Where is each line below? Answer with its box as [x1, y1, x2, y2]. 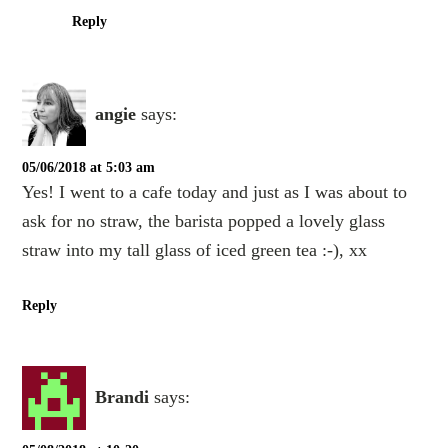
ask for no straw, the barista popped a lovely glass [22, 210, 386, 231]
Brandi [95, 387, 150, 407]
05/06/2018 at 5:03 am [22, 159, 156, 175]
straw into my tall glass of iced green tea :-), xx [22, 239, 368, 260]
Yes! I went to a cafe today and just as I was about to [22, 181, 408, 202]
